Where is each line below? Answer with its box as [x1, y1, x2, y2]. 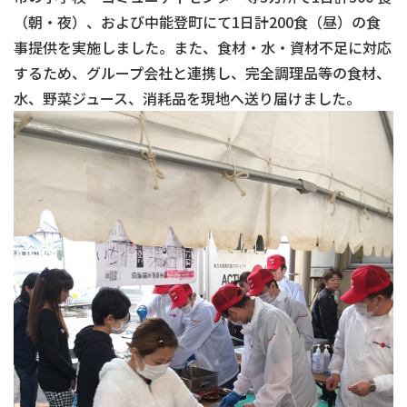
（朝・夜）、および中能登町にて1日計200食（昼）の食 [14, 11, 381, 34]
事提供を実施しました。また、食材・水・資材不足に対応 [14, 36, 392, 59]
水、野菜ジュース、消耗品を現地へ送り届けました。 [14, 87, 361, 110]
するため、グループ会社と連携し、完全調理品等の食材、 [14, 62, 391, 84]
